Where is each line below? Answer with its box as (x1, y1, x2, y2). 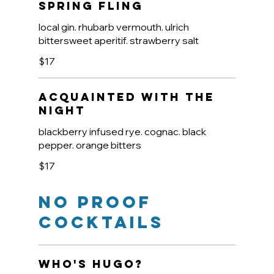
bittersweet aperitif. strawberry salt (38, 34, 199, 47)
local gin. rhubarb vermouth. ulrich (38, 21, 189, 34)
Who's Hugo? (38, 257, 144, 272)
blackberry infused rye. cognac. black (38, 125, 206, 138)
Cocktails (38, 212, 164, 233)
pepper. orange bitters (38, 139, 141, 152)
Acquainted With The (38, 90, 215, 105)
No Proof (38, 191, 152, 213)
